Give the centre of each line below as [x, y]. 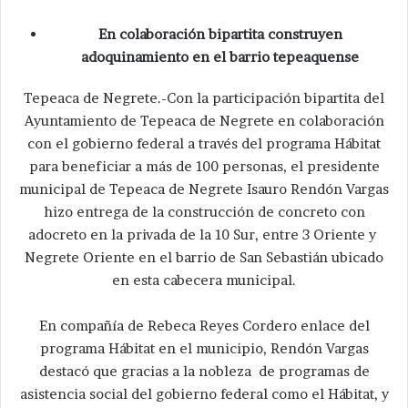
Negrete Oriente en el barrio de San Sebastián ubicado [204, 258]
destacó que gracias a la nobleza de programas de [204, 372]
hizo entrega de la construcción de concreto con [204, 212]
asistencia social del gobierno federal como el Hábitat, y [204, 394]
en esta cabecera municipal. [204, 280]
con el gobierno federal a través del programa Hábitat [204, 144]
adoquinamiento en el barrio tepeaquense [220, 57]
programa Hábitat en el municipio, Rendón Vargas [204, 349]
